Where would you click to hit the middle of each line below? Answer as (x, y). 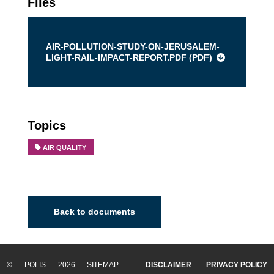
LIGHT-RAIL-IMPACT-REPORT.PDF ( (119, 57)
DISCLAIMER (168, 265)
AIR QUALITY (65, 147)
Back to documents (94, 212)
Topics (46, 125)
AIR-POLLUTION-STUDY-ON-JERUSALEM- (132, 46)
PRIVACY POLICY (236, 265)
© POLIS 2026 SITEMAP (69, 265)
